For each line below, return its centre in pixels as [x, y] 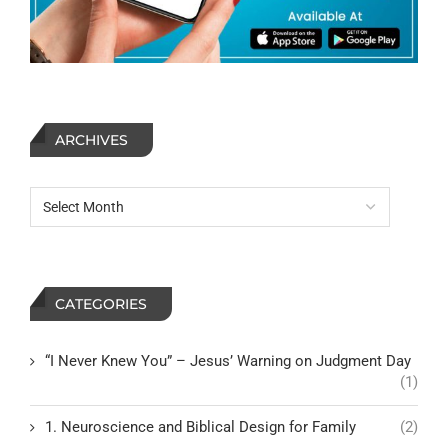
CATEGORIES [101, 303]
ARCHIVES [91, 139]
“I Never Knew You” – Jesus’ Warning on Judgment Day [228, 360]
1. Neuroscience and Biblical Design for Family [200, 426]
